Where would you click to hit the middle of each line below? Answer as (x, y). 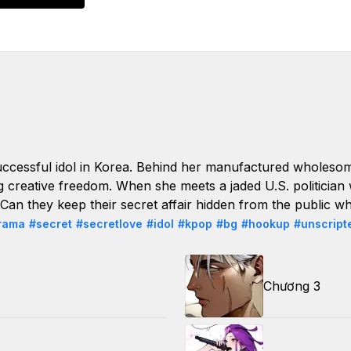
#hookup (266, 224)
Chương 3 (292, 286)
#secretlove (109, 224)
